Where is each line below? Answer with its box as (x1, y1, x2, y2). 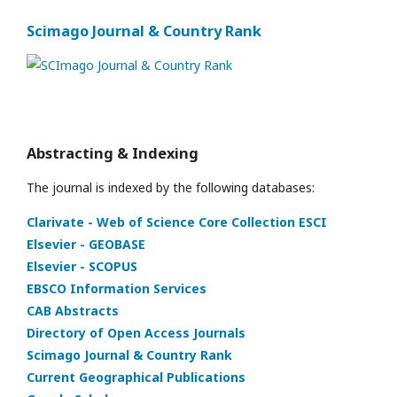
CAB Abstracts (27, 302, 119, 320)
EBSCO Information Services (27, 280, 206, 298)
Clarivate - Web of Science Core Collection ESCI (27, 214, 327, 231)
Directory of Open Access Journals (27, 324, 245, 342)
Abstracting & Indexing (27, 143, 198, 163)
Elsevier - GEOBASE (27, 236, 145, 253)
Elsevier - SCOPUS (27, 258, 137, 276)
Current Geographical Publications (27, 369, 245, 386)
